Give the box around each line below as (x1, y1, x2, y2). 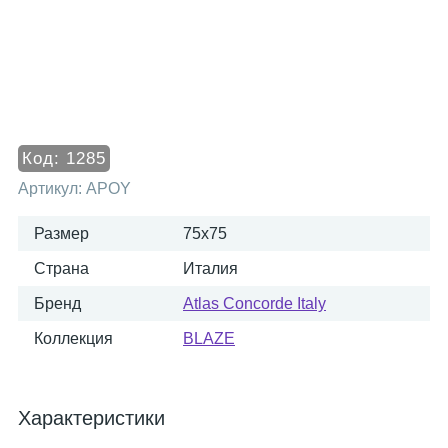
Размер (34, 225, 89, 242)
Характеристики (18, 407, 165, 429)
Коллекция (34, 330, 113, 347)
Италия (183, 260, 238, 277)
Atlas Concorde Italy (183, 295, 326, 312)
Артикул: (18, 180, 86, 197)
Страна (34, 260, 89, 277)
